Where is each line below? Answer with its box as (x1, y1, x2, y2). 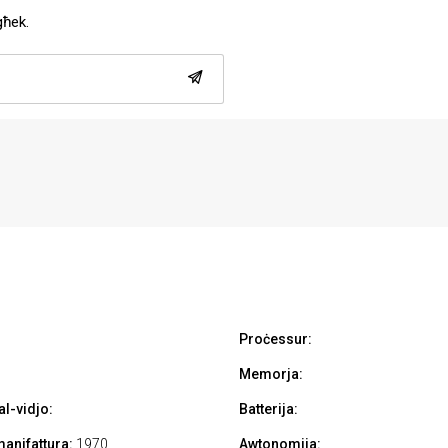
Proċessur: (239, 331, 312, 348)
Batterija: (239, 401, 298, 418)
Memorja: (239, 366, 303, 383)
